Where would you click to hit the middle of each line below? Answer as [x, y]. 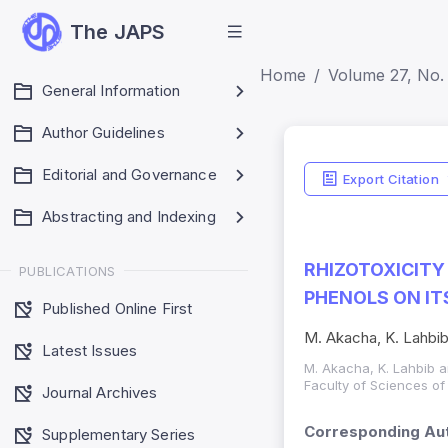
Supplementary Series [119, 434]
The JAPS [118, 32]
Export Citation [390, 178]
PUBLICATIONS [67, 270]
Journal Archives [100, 392]
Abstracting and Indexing [129, 216]
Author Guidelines [103, 132]
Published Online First [117, 308]
